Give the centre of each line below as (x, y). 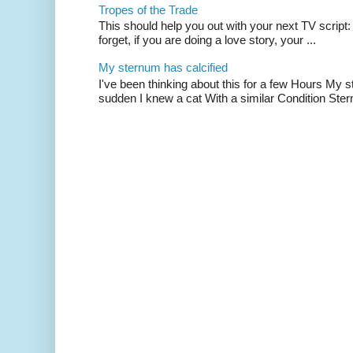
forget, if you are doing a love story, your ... (207, 40)
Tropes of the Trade (148, 10)
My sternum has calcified (163, 68)
